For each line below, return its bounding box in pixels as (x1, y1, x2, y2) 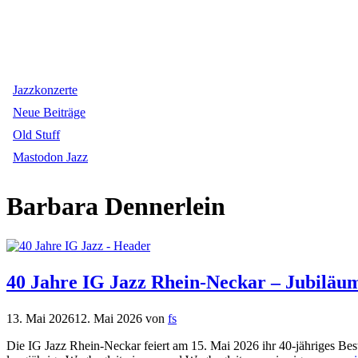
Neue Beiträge (13, 105, 86, 119)
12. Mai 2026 (74, 311, 142, 325)
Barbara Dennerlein (6, 192, 225, 221)
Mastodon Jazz (13, 150, 88, 164)
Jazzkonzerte (13, 83, 78, 97)
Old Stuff (13, 128, 60, 141)
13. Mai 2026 (6, 311, 74, 325)
